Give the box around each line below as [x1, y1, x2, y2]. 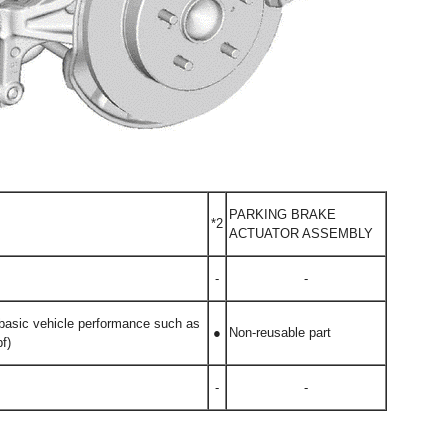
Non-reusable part [229, 325, 331, 340]
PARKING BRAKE [229, 207, 336, 222]
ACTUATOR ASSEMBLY [229, 226, 373, 241]
